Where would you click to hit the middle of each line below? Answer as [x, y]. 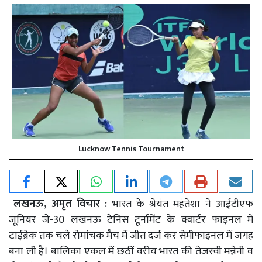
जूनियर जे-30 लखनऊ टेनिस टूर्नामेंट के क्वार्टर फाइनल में [131, 220]
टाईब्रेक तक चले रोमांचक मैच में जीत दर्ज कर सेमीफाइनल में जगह [131, 235]
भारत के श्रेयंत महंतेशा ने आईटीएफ [183, 204]
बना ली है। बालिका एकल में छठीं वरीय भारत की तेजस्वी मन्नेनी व [131, 251]
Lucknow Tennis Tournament [131, 149]
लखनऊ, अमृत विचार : [63, 204]
